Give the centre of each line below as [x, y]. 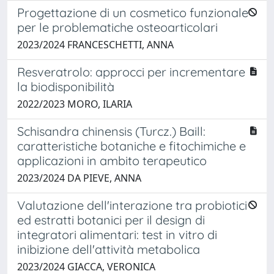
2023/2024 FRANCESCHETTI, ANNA [95, 44]
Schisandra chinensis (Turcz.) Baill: [111, 131]
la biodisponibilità [66, 86]
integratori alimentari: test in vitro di [117, 234]
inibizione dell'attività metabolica [109, 249]
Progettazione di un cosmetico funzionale [133, 12]
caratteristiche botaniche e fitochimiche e [131, 146]
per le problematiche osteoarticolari [117, 27]
